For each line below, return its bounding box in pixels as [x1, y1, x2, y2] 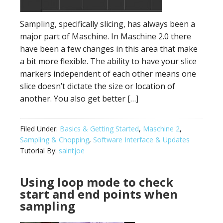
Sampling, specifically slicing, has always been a [20, 18, 195, 29]
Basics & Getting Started [60, 124, 139, 133]
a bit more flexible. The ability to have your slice [20, 56, 197, 67]
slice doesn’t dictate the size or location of [20, 81, 175, 92]
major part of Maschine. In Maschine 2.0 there [20, 31, 191, 42]
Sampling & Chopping [20, 135, 89, 144]
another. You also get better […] [20, 93, 138, 104]
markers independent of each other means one [20, 68, 196, 79]
